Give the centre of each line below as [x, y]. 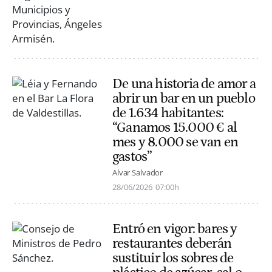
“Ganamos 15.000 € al [175, 128]
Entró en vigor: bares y [175, 229]
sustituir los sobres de [173, 258]
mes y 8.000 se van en [175, 142]
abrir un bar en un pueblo [184, 99]
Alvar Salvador [138, 173]
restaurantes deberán [172, 244]
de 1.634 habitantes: [168, 113]
